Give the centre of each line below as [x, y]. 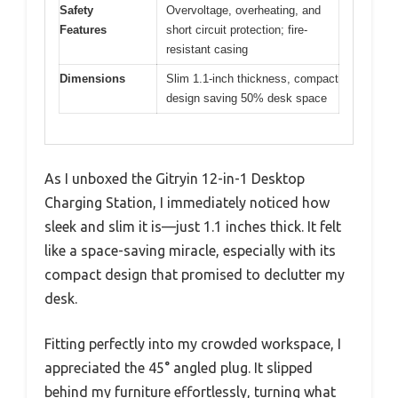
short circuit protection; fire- [237, 29]
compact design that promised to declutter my [195, 275]
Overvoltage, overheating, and [243, 10]
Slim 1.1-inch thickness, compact [252, 78]
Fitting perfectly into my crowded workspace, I [193, 344]
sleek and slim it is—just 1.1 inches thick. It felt [193, 227]
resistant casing [207, 49]
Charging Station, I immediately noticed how [187, 203]
